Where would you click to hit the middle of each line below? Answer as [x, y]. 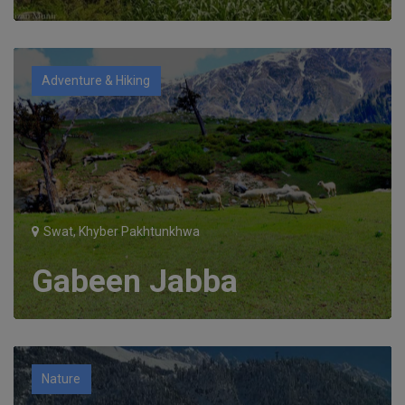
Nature [61, 379]
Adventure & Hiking [96, 81]
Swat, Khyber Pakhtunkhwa [120, 231]
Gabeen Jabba [134, 281]
